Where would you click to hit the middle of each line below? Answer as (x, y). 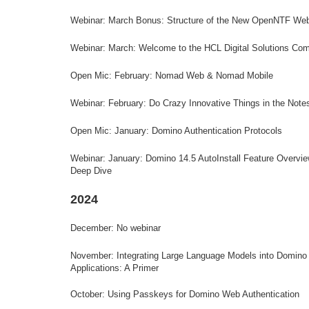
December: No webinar (116, 228)
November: (93, 256)
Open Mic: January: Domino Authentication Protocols (176, 131)
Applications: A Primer (114, 268)
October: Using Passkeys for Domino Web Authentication (185, 294)
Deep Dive (91, 171)
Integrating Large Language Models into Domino (212, 256)
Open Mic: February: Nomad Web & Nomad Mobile (172, 76)
